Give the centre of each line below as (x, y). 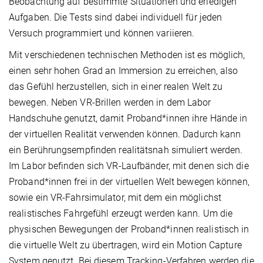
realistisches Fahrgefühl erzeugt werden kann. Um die (121, 213)
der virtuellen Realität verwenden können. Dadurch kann (125, 134)
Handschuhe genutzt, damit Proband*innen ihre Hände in (128, 118)
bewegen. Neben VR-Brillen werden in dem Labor (110, 102)
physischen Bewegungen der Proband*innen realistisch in (129, 229)
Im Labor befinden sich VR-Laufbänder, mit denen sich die (129, 166)
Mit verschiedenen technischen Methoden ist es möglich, (127, 55)
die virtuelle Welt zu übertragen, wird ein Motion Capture (125, 245)
